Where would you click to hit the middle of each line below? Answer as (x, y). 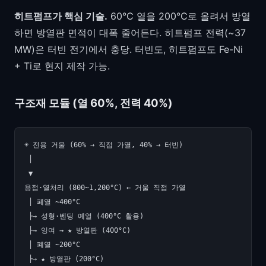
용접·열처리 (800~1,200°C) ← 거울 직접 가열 (105, 187)
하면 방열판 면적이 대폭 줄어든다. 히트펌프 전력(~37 (130, 32)
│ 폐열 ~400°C (52, 202)
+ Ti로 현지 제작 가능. (62, 66)
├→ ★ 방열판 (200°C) (64, 259)
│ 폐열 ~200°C (52, 244)
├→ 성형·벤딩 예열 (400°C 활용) (84, 216)
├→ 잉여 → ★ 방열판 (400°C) (77, 230)
